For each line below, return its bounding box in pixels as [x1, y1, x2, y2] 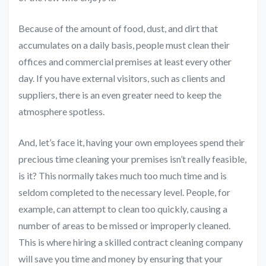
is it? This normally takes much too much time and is [18, 170, 227, 182]
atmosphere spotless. [18, 106, 104, 118]
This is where [18, 236, 73, 248]
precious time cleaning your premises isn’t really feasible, [18, 153, 246, 165]
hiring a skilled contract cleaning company [73, 236, 243, 248]
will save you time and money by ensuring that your [18, 253, 223, 265]
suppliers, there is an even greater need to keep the [18, 89, 221, 101]
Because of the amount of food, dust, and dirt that [18, 23, 218, 34]
